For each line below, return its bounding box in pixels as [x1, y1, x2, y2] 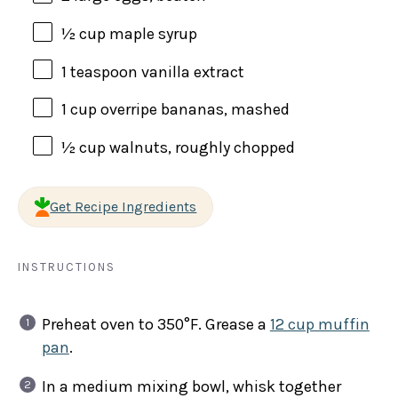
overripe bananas [99, 99, 224, 120]
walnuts [108, 137, 168, 157]
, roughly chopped [167, 137, 295, 157]
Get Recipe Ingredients [50, 197, 197, 215]
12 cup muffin [269, 314, 370, 334]
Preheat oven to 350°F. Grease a [41, 314, 270, 334]
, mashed [223, 99, 290, 120]
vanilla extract [137, 61, 244, 82]
